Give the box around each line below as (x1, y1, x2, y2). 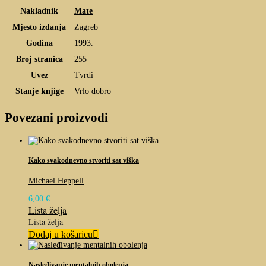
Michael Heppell (28, 176, 84, 185)
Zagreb (74, 22, 98, 31)
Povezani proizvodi (5, 110, 108, 125)
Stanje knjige (15, 86, 64, 96)
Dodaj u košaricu (28, 229, 93, 239)
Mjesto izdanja (12, 22, 66, 31)
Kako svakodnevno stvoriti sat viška (28, 157, 139, 165)
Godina (26, 38, 53, 47)
